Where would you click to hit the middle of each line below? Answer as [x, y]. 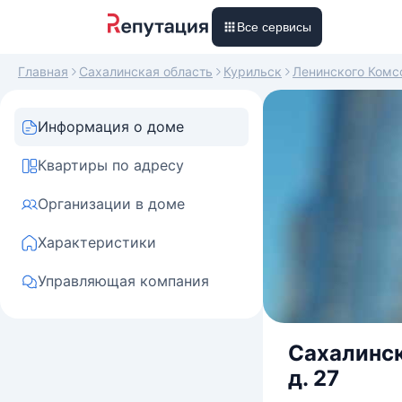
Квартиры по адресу [111, 165]
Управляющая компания [123, 281]
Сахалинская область [146, 71]
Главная [43, 71]
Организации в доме [111, 204]
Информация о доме [111, 127]
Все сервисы [274, 27]
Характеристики [97, 242]
